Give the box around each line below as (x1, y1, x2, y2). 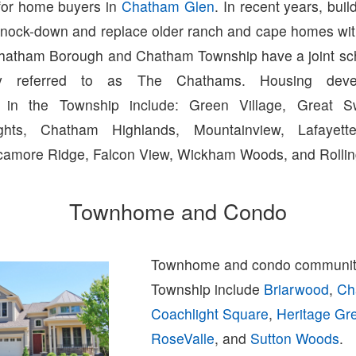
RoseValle (151, 328, 215, 349)
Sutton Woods (250, 328, 340, 349)
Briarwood (264, 279, 330, 300)
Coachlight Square (151, 304, 269, 324)
